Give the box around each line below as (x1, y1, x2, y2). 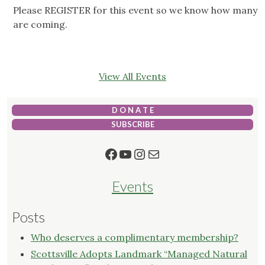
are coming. (13, 18, 70, 31)
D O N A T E (111, 105, 154, 115)
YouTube (118, 144, 175, 163)
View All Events (99, 70, 166, 83)
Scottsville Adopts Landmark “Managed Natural (31, 248, 247, 260)
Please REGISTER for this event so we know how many (13, 4, 257, 17)
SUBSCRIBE (111, 119, 154, 130)
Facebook (104, 144, 166, 163)
